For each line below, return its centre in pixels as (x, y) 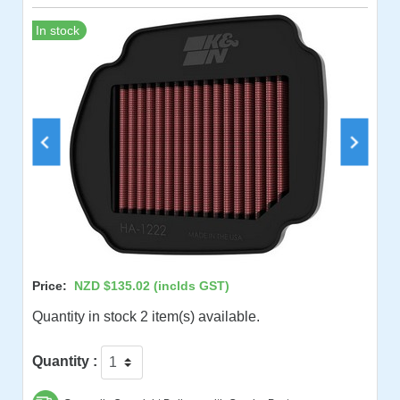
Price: (53, 286)
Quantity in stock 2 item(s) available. (146, 317)
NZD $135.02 (112, 286)
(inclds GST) (190, 286)
